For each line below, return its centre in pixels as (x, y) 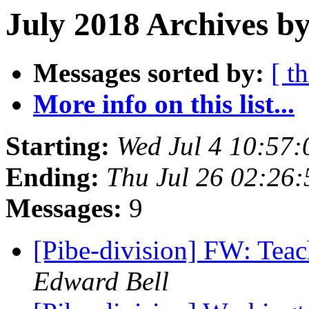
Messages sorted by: (149, 73)
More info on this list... (164, 104)
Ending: (52, 177)
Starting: (58, 146)
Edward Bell (101, 281)
